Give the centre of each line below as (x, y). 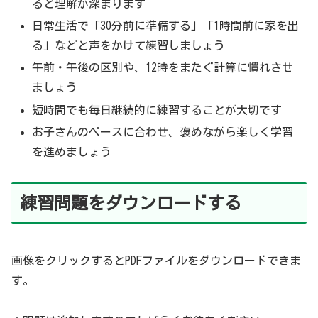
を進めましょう (72, 152)
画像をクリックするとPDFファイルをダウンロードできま (156, 261)
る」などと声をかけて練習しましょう (129, 46)
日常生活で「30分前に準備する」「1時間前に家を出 (166, 26)
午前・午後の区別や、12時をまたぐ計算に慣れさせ (163, 68)
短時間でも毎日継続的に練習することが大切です (157, 110)
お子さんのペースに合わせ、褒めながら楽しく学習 (163, 132)
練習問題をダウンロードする (131, 203)
